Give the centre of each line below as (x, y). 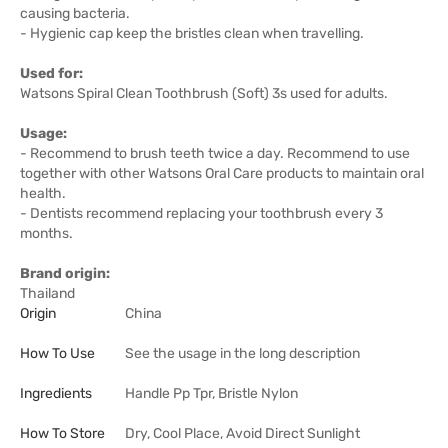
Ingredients (56, 393)
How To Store (62, 433)
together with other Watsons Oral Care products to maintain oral (222, 173)
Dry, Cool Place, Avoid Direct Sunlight (242, 433)
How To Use (57, 353)
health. (43, 193)
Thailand (47, 293)
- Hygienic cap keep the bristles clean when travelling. (192, 33)
